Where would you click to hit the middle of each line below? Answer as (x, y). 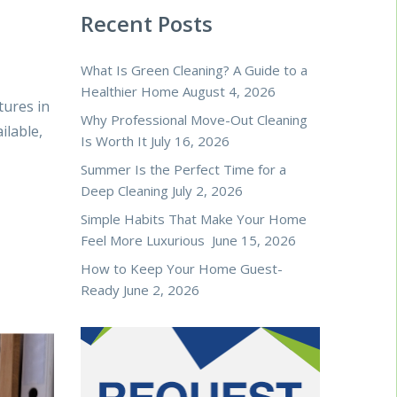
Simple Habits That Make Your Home (194, 219)
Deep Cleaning (125, 191)
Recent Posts (147, 24)
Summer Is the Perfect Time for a (183, 170)
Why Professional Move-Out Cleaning (194, 120)
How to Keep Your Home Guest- (182, 269)
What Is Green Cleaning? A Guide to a (194, 70)
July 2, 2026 (207, 191)
